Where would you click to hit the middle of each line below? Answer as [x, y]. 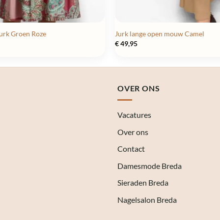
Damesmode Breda [150, 165]
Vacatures [134, 115]
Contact [131, 149]
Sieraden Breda [143, 183]
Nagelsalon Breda [147, 200]
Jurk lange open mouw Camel [159, 34]
